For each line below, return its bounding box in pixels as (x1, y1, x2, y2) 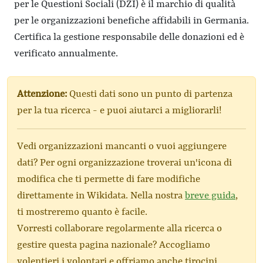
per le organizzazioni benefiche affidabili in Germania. (14, 15, 249, 26)
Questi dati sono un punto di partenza (67, 89, 232, 100)
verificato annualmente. (14, 48, 118, 59)
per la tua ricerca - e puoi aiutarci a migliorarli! (17, 105, 222, 116)
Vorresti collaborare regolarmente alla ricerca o (17, 223, 222, 234)
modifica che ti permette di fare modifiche (17, 174, 200, 185)
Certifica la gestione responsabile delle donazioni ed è (14, 32, 244, 43)
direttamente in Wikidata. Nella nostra (17, 190, 185, 201)
